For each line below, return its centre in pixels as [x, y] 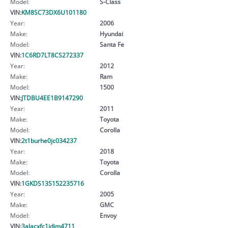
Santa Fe [112, 44]
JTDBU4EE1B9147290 [52, 97]
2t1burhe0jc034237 [49, 140]
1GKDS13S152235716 [53, 183]
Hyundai [111, 33]
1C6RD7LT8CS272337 [52, 55]
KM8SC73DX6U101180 [54, 12]
